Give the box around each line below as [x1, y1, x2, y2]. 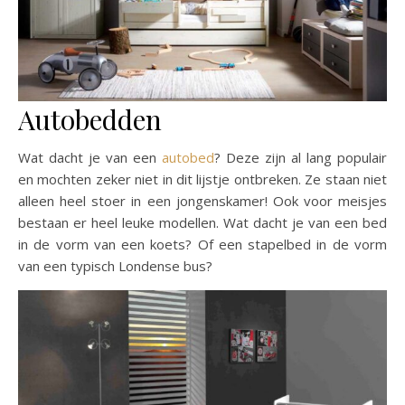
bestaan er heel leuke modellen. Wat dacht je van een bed [18, 212, 387, 231]
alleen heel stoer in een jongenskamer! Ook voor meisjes [18, 191, 387, 210]
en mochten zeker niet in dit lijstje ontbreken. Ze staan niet [18, 169, 387, 188]
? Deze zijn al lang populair [214, 147, 387, 166]
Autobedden [18, 100, 162, 137]
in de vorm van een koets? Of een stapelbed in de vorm [18, 234, 387, 253]
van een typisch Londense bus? [18, 256, 212, 275]
